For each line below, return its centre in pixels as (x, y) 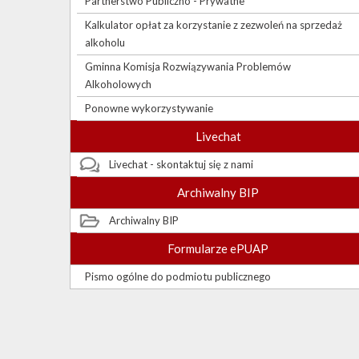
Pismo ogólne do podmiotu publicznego (178, 277)
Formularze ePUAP (218, 249)
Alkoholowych (118, 85)
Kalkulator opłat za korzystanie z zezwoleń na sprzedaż (214, 25)
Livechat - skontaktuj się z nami (181, 165)
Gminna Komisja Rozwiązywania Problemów (188, 67)
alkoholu (105, 43)
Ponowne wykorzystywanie (149, 109)
